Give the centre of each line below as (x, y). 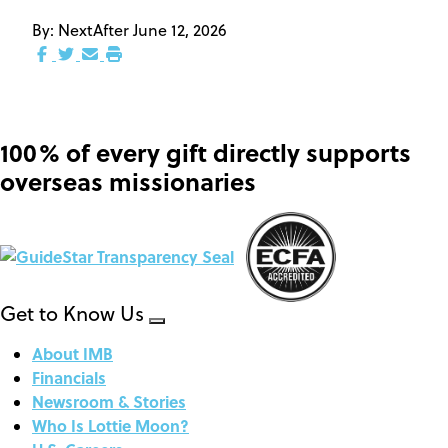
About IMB (72, 353)
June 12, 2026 (180, 30)
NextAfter (95, 30)
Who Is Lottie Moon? (110, 425)
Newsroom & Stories (109, 401)
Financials (69, 377)
